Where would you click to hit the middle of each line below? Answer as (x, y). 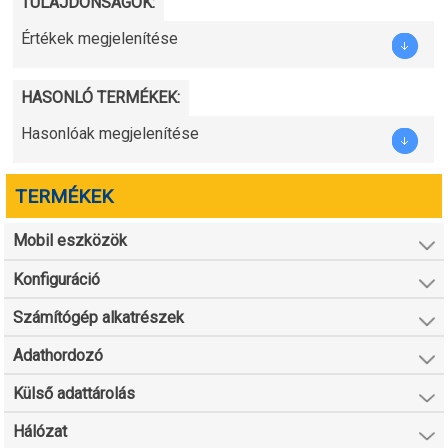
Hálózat (40, 432)
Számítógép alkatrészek (99, 317)
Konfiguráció (57, 279)
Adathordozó (58, 355)
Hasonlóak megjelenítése (110, 134)
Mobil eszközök (70, 241)
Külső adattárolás (74, 394)
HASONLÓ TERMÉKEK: (101, 98)
